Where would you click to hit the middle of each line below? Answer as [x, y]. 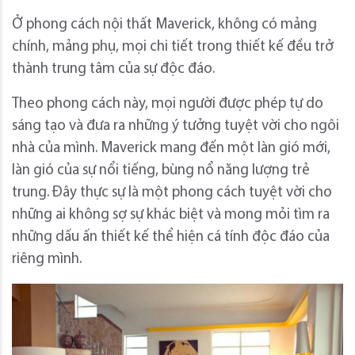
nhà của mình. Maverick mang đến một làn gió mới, [171, 148]
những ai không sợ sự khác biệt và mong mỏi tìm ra [171, 215]
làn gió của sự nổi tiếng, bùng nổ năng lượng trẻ [161, 170]
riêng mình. [47, 259]
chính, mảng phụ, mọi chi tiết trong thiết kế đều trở [173, 47]
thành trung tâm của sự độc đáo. [113, 69]
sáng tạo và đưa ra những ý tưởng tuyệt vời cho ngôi [176, 126]
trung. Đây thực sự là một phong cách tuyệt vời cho [172, 193]
